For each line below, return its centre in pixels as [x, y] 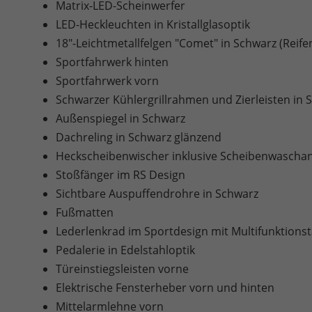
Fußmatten [85, 213]
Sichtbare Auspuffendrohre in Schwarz [157, 194]
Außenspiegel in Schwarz [120, 119]
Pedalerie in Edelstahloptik [125, 250]
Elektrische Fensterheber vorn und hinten [165, 288]
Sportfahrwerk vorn [107, 81]
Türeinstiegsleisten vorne [122, 269]
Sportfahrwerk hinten [112, 62]
